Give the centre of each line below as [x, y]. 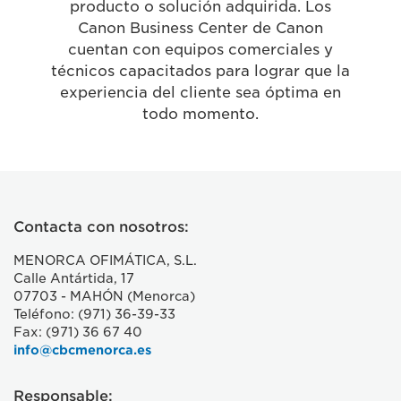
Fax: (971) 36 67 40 [80, 332]
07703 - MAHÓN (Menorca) [104, 296]
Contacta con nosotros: [101, 227]
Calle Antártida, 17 [74, 278]
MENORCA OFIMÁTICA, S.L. [105, 260]
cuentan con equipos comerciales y [200, 50]
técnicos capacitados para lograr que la [200, 71]
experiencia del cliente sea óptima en [200, 93]
